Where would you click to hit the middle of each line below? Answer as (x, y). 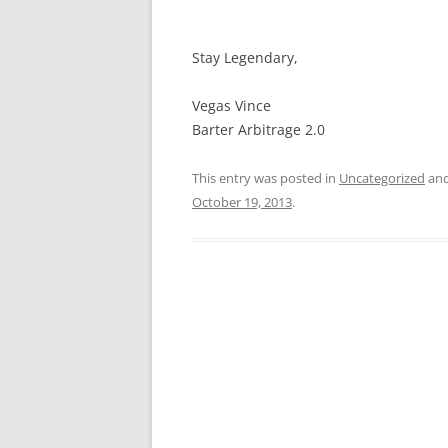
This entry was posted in (265, 178)
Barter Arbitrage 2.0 (258, 129)
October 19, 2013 (242, 202)
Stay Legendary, (245, 57)
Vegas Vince (231, 105)
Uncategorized (382, 178)
